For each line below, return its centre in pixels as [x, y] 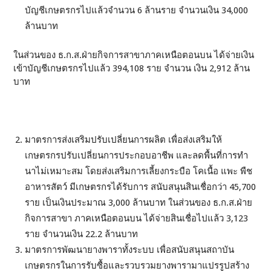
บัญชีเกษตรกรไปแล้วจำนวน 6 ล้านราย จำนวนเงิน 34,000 [137, 11]
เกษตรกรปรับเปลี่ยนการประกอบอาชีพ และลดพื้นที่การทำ [137, 156]
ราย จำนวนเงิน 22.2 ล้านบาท [82, 234]
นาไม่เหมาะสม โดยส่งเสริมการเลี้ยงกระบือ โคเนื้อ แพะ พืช [139, 171]
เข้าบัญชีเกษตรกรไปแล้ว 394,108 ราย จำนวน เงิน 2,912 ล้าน [132, 69]
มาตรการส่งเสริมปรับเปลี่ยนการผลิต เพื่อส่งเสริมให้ [124, 140]
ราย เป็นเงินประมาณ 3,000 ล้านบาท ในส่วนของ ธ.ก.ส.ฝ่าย [139, 203]
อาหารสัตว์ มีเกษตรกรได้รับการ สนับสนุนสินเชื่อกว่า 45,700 [141, 187]
